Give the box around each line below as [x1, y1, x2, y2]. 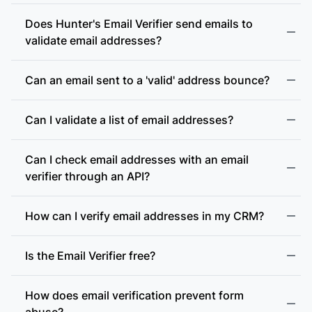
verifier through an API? [25, 168, 150, 185]
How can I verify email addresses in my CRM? [25, 208, 264, 224]
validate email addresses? [25, 32, 162, 49]
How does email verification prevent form [25, 287, 244, 304]
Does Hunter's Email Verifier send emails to [25, 15, 253, 32]
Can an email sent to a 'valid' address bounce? [25, 72, 270, 88]
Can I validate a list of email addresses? [25, 111, 233, 128]
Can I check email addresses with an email [25, 151, 249, 168]
